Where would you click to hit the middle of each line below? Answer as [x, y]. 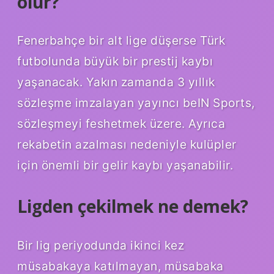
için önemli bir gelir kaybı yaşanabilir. [125, 165]
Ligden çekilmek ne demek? [133, 206]
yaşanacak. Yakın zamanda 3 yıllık [116, 82]
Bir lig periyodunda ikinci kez [101, 246]
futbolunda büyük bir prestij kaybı [115, 61]
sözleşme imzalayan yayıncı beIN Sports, [136, 103]
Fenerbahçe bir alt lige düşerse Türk [121, 41]
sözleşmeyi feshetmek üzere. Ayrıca [121, 124]
